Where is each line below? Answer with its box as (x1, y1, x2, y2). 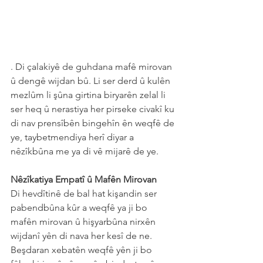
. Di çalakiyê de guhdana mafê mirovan (11, 60, 174, 72)
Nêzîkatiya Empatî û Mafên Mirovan (11, 173, 157, 185)
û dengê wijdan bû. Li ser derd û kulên (11, 75, 173, 86)
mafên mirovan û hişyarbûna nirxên (11, 215, 158, 227)
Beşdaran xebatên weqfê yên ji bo (11, 244, 154, 255)
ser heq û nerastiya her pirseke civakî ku (11, 103, 177, 114)
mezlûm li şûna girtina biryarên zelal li (11, 89, 168, 100)
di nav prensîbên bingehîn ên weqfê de (11, 117, 177, 129)
